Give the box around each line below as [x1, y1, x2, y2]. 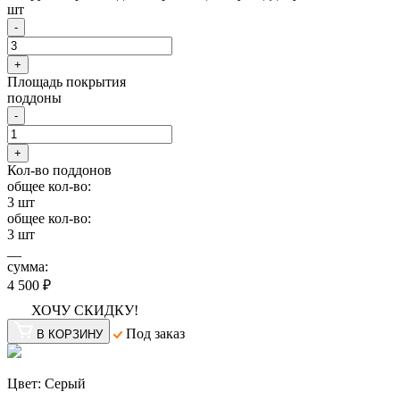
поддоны [7, 90, 62, 106]
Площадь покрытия [7, 74, 126, 90]
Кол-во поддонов [7, 162, 112, 179]
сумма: [7, 259, 48, 275]
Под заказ [122, 326, 185, 342]
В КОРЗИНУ [37, 328, 103, 342]
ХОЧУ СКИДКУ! [31, 303, 138, 319]
